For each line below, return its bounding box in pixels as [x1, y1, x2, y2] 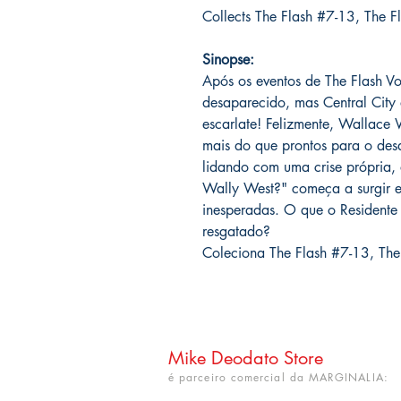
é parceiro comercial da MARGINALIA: [168, 370, 388, 386]
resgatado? [202, 222, 270, 242]
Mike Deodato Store [168, 346, 323, 371]
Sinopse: [202, 50, 254, 70]
